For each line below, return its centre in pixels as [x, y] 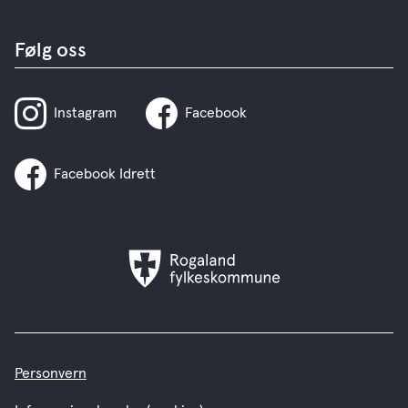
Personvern [51, 373]
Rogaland [232, 257]
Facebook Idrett [105, 173]
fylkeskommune [253, 280]
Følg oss [51, 51]
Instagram [85, 112]
